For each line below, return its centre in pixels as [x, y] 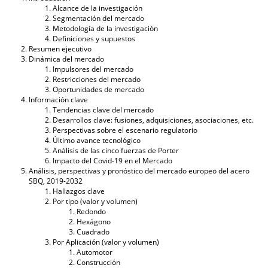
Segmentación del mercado [98, 18]
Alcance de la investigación [98, 8]
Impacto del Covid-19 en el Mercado [112, 160]
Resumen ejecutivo [60, 48]
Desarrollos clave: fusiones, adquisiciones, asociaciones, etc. [153, 120]
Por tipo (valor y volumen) [95, 201]
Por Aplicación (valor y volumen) [106, 242]
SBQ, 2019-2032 [56, 181]
